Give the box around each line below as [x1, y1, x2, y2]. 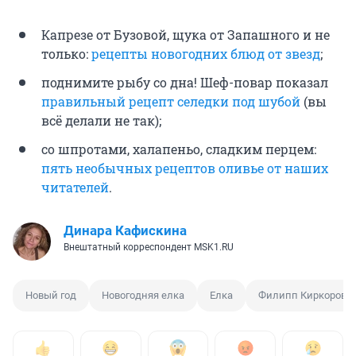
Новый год [25, 288, 76, 301]
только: [41, 44, 91, 62]
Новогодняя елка [102, 288, 184, 301]
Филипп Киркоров [258, 288, 346, 301]
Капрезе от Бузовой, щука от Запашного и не [41, 25, 330, 43]
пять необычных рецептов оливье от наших [41, 159, 328, 176]
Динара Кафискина [64, 222, 187, 238]
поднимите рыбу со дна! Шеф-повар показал [41, 73, 328, 91]
